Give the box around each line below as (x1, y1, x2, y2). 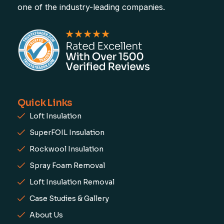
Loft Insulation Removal (29, 177, 114, 186)
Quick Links (17, 96, 72, 109)
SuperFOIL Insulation (29, 127, 104, 137)
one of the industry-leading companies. (17, 2, 165, 12)
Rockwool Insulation (29, 144, 103, 153)
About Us (29, 210, 63, 219)
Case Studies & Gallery (29, 193, 109, 203)
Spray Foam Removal (29, 160, 105, 170)
